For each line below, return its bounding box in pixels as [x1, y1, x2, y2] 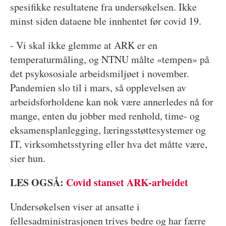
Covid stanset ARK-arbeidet [66, 175, 188, 190]
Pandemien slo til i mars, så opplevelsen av [10, 80, 186, 94]
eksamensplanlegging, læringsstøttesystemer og [10, 123, 206, 137]
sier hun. [10, 151, 45, 165]
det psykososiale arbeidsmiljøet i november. [10, 66, 189, 80]
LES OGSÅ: [10, 175, 66, 190]
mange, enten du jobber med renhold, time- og [10, 108, 200, 123]
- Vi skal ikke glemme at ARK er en [10, 38, 157, 52]
